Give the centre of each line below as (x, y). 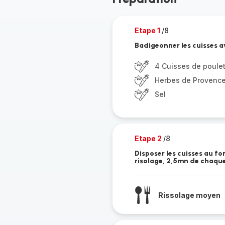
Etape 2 (149, 138)
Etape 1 (148, 30)
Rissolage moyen (189, 195)
